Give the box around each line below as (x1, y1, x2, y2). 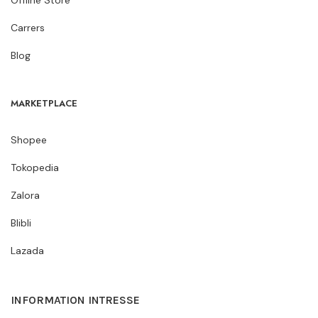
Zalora (11, 188, 40, 202)
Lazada (11, 243, 44, 257)
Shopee (11, 133, 47, 146)
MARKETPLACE (11, 96, 77, 110)
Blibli (11, 216, 31, 229)
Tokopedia (11, 160, 59, 174)
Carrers (11, 21, 45, 34)
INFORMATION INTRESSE (11, 292, 140, 307)
